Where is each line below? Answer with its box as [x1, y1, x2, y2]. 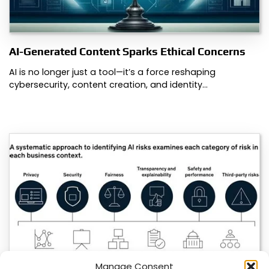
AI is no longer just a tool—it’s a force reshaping [9, 65, 216, 78]
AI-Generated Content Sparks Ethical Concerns [9, 44, 246, 58]
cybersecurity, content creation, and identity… [9, 78, 208, 91]
